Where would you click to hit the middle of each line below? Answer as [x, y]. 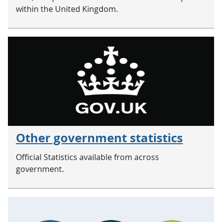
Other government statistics [99, 138]
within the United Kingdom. [67, 9]
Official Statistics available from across [87, 157]
